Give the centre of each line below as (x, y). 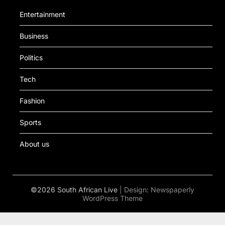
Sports (30, 122)
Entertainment (42, 14)
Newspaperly (173, 189)
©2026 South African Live (75, 189)
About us (34, 144)
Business (34, 36)
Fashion (32, 100)
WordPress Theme (113, 198)
